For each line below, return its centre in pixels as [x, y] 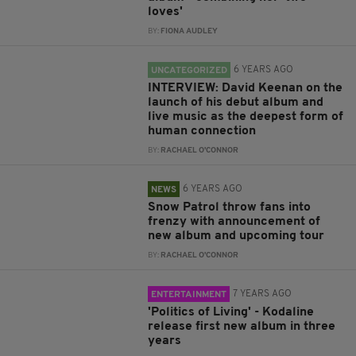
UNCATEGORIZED [190, 71]
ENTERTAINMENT [189, 295]
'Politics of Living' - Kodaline [231, 312]
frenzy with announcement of [234, 222]
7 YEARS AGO [263, 294]
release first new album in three [242, 327]
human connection [202, 131]
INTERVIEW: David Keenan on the [246, 88]
